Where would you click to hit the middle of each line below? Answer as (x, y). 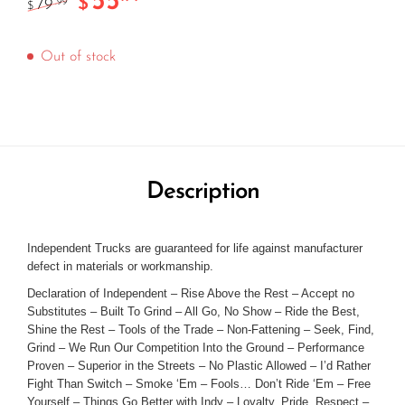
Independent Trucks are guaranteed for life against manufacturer (195, 249)
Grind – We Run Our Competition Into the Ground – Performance (196, 348)
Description (202, 193)
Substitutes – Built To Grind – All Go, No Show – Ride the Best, (193, 312)
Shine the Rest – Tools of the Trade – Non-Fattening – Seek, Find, (201, 330)
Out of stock (78, 57)
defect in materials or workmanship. (120, 267)
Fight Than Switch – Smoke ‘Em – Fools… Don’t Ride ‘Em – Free (199, 384)
